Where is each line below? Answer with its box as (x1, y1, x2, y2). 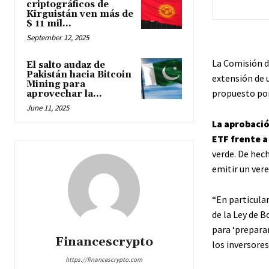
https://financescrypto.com (65, 255, 143, 264)
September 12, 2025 (26, 32, 89, 43)
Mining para (26, 79, 85, 91)
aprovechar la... (26, 88, 102, 100)
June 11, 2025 (26, 103, 69, 113)
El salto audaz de (26, 59, 105, 71)
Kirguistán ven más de (26, 8, 133, 20)
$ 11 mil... (26, 18, 71, 30)
